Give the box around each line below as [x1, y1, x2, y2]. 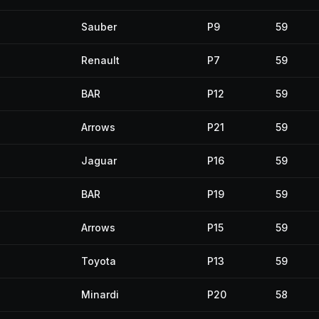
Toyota [81, 255, 116, 267]
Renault [81, 54, 120, 66]
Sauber [81, 21, 117, 33]
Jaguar [81, 155, 117, 167]
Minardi [81, 288, 119, 300]
